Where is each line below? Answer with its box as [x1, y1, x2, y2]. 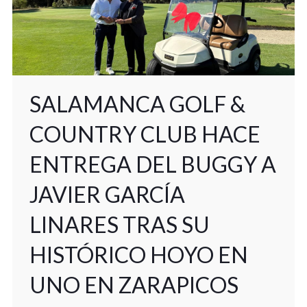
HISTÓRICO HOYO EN [29, 241, 248, 269]
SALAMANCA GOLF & [29, 90, 245, 118]
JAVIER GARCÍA [29, 181, 185, 208]
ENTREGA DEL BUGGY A [29, 151, 276, 178]
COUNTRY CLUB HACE [29, 121, 260, 148]
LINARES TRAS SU [29, 211, 210, 238]
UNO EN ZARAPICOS [29, 271, 238, 299]
